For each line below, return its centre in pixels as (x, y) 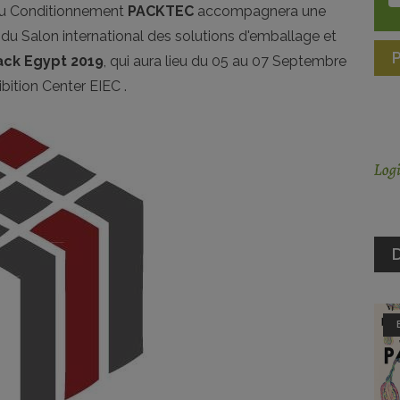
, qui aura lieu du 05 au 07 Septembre (225, 61)
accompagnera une (260, 11)
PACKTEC (161, 11)
